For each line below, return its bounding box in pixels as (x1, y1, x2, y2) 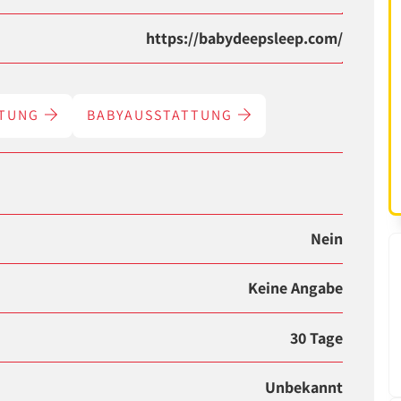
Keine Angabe (248, 277, 344, 299)
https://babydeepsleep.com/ (146, 27, 344, 48)
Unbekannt (265, 376, 344, 397)
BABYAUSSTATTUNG (87, 105, 238, 124)
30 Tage (290, 327, 344, 348)
